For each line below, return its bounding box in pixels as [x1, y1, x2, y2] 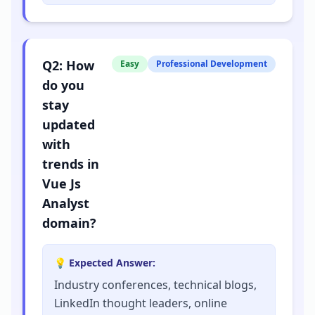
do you [42, 76, 84, 94]
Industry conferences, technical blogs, [54, 276, 257, 292]
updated [42, 115, 95, 133]
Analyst [42, 194, 89, 212]
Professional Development [156, 57, 267, 70]
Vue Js [42, 174, 81, 192]
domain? [42, 214, 96, 231]
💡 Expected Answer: [54, 255, 155, 269]
